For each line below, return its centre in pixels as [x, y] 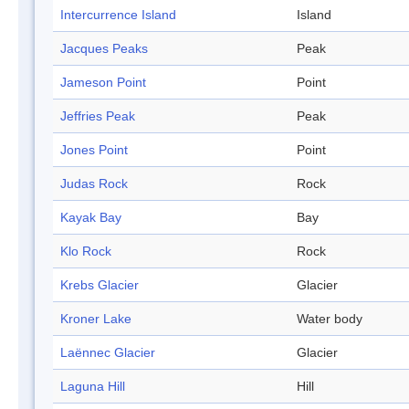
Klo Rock [86, 252]
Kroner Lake [96, 319]
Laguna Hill [93, 387]
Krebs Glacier [100, 285]
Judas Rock [94, 184]
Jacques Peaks [104, 49]
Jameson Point [103, 83]
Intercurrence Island [118, 15]
